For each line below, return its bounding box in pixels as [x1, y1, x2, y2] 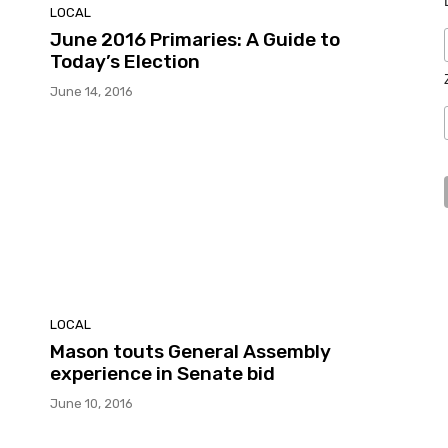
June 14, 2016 [50, 83, 133, 99]
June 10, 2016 [50, 396, 133, 412]
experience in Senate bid [50, 362, 275, 386]
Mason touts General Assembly [50, 340, 331, 364]
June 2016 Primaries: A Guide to [50, 27, 340, 51]
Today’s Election [50, 49, 200, 73]
